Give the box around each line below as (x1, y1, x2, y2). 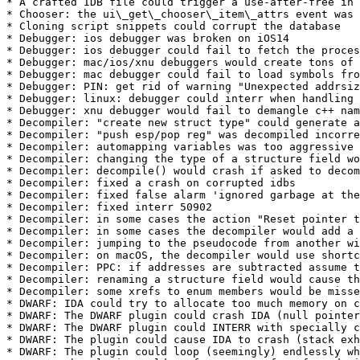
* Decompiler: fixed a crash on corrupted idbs (6, 177, 296, 189)
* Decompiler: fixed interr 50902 (6, 201, 212, 213)
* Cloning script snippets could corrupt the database (6, 20, 341, 32)
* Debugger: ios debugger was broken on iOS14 (6, 32, 289, 44)
